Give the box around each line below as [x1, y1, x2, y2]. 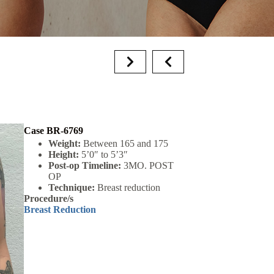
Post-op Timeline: [48, 160, 121, 171]
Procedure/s [23, 193, 73, 204]
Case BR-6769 [23, 125, 83, 136]
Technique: [48, 182, 95, 193]
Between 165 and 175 [80, 138, 168, 149]
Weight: [48, 138, 81, 149]
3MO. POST [120, 160, 174, 171]
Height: [48, 149, 79, 160]
